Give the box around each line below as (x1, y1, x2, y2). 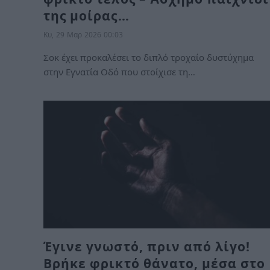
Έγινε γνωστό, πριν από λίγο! (43, 237, 251, 255)
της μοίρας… (43, 7, 130, 24)
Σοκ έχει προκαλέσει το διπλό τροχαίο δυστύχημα (43, 51, 254, 63)
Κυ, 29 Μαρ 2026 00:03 (43, 30, 124, 40)
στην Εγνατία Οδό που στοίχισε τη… (43, 66, 195, 78)
